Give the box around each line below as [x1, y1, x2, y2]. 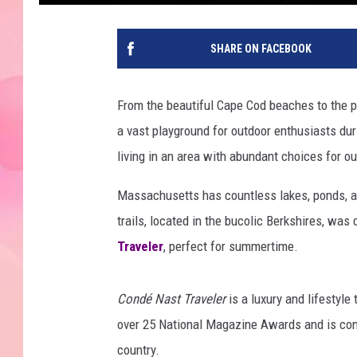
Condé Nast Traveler [117, 290, 226, 307]
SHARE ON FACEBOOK [210, 41, 312, 55]
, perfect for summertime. [163, 237, 298, 254]
